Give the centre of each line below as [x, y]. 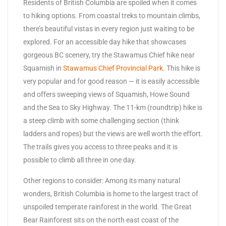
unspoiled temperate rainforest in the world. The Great [107, 207]
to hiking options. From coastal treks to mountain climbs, [112, 16]
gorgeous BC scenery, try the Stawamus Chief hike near [109, 55]
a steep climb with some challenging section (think [101, 121]
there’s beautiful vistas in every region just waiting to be [109, 29]
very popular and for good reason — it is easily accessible [111, 81]
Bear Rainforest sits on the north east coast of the [101, 220]
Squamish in [43, 68]
